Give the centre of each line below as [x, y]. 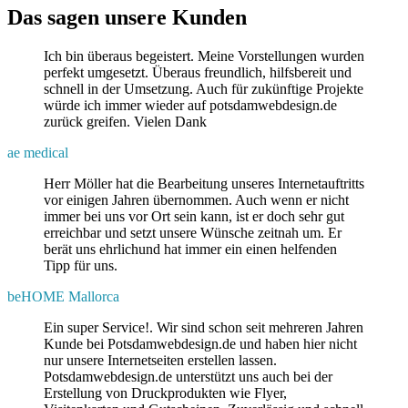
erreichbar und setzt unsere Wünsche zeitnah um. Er [193, 232]
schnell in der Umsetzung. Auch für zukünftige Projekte [204, 88]
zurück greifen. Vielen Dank [125, 121]
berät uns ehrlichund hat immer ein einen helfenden [190, 249]
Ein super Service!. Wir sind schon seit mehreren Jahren [204, 327]
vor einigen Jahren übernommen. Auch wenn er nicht [196, 199]
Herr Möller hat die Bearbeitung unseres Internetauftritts [204, 183]
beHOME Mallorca [63, 296]
